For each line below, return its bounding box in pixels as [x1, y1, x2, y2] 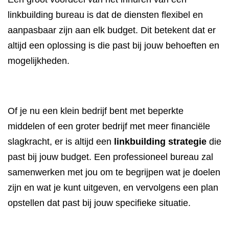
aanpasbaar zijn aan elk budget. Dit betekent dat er [8, 25, 216, 35]
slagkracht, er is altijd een [8, 136, 114, 147]
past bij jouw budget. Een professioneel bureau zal [8, 152, 213, 162]
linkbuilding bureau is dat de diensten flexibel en [8, 10, 203, 20]
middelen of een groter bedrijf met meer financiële [8, 121, 210, 131]
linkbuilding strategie [114, 136, 207, 147]
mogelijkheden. [8, 56, 70, 66]
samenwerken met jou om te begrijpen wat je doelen [8, 167, 220, 177]
